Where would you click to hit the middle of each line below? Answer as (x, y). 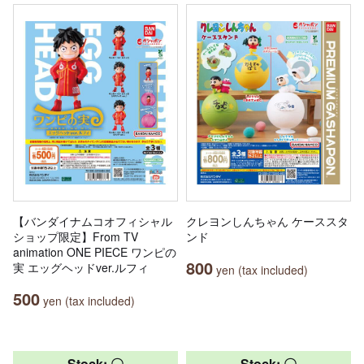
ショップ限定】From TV (76, 237)
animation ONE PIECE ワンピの (95, 252)
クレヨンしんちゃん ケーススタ (267, 221)
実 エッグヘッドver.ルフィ (81, 268)
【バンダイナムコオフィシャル (93, 221)
